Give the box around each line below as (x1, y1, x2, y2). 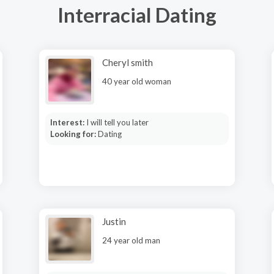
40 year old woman (102, 76, 171, 86)
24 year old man (102, 235, 160, 245)
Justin (102, 216, 126, 227)
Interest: (50, 117, 86, 127)
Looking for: (50, 129, 98, 139)
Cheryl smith (102, 57, 153, 68)
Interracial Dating (57, 2, 217, 27)
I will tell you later (86, 117, 149, 127)
